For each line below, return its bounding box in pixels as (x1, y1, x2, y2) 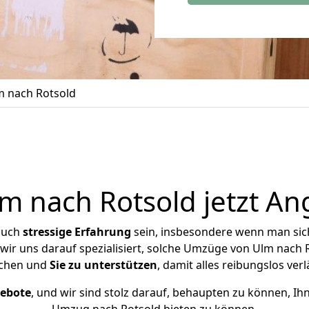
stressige (22, 224, 72, 239)
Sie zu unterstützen (50, 257, 157, 272)
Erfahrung (74, 224, 131, 239)
